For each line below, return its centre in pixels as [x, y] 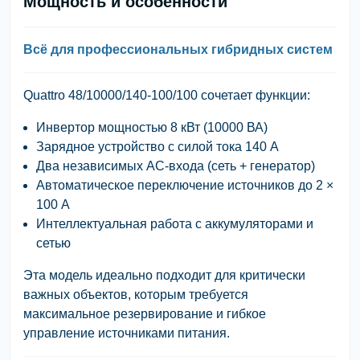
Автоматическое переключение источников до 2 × [185, 185]
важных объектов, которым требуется [136, 294]
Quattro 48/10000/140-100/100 [110, 95]
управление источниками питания [125, 333]
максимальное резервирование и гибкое [145, 313]
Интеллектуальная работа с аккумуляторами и [175, 223]
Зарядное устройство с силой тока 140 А [157, 146]
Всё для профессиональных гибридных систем [178, 49]
